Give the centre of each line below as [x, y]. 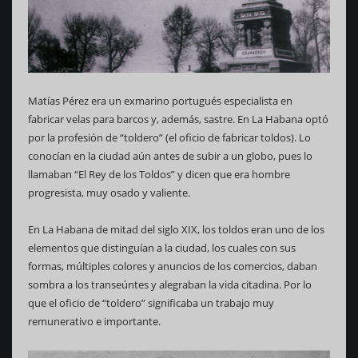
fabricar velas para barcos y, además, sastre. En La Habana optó [178, 119]
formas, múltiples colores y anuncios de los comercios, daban [173, 267]
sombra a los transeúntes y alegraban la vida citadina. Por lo [170, 285]
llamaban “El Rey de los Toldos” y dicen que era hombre [159, 175]
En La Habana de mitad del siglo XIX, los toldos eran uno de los [176, 230]
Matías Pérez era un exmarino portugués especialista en [160, 101]
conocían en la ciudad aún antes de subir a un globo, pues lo [170, 156]
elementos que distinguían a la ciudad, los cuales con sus [162, 248]
